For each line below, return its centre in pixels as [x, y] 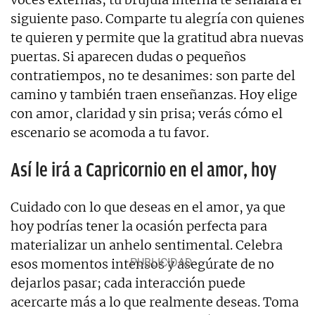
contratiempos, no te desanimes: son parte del [153, 75]
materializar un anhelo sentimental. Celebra [147, 245]
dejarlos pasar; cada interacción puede [128, 283]
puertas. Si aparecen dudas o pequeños [128, 56]
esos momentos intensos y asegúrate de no [142, 264]
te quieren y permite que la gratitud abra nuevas [157, 37]
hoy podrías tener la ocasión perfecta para [139, 226]
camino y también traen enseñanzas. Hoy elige [154, 94]
